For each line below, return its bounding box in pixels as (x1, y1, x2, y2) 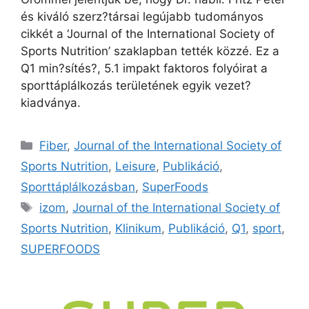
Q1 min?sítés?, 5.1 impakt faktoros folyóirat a (21, 61, 268, 75)
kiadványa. (21, 95, 81, 110)
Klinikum (115, 221, 161, 235)
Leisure (115, 159, 156, 173)
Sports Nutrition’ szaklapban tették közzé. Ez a (21, 43, 279, 58)
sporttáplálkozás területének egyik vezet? (21, 78, 251, 92)
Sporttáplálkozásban (21, 179, 135, 194)
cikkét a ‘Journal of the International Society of (21, 26, 275, 41)
